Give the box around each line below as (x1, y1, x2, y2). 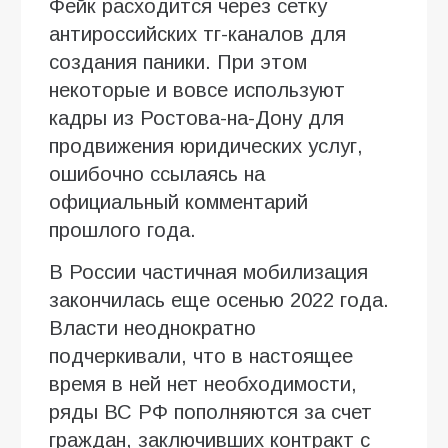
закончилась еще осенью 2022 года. (49, 288, 389, 311)
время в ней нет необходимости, (49, 372, 357, 395)
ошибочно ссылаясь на (49, 162, 265, 185)
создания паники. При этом (49, 50, 307, 73)
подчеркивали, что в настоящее (49, 344, 353, 367)
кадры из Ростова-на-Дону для (49, 106, 344, 129)
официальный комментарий (49, 190, 308, 213)
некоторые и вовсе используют (49, 78, 345, 101)
